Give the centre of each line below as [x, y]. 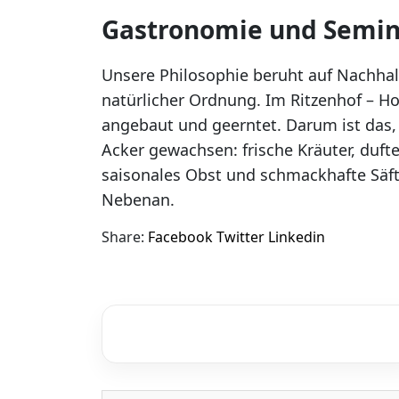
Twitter [240, 237]
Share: [123, 237]
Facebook [180, 237]
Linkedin [297, 237]
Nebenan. [138, 200]
